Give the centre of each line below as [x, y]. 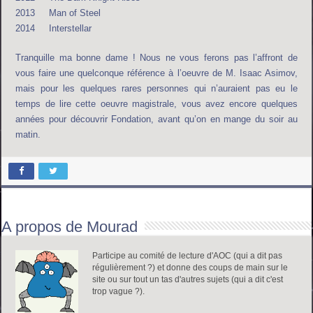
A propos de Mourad [70, 226]
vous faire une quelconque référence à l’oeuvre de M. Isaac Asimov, [156, 73]
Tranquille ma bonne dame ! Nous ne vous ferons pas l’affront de [156, 57]
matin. [28, 134]
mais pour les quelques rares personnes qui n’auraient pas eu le [156, 88]
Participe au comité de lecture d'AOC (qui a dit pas [188, 255]
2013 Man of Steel [58, 13]
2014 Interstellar [54, 28]
